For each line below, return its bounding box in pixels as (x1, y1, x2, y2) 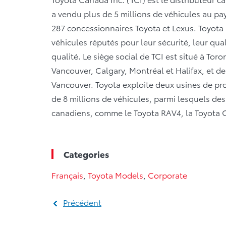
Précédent (63, 196, 101, 208)
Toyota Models (88, 168, 143, 181)
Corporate (148, 168, 187, 181)
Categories (64, 147, 109, 160)
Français (51, 168, 83, 181)
